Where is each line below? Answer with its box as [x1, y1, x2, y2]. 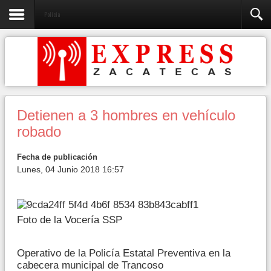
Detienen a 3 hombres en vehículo [17, 108, 235, 123]
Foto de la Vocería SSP [17, 214, 122, 226]
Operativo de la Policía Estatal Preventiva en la [17, 247, 230, 259]
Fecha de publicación [17, 152, 97, 162]
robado [17, 124, 61, 140]
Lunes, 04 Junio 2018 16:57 [17, 165, 124, 174]
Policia [44, 9, 60, 19]
